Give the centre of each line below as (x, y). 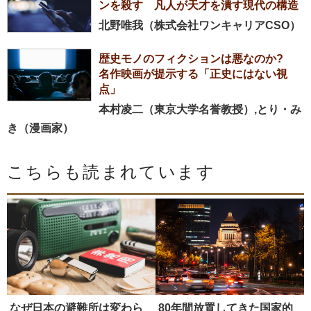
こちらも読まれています (111, 173)
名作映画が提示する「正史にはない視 (193, 74)
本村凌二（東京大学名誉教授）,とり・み (200, 110)
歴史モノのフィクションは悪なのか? (196, 59)
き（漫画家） (40, 128)
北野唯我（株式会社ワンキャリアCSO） (200, 26)
